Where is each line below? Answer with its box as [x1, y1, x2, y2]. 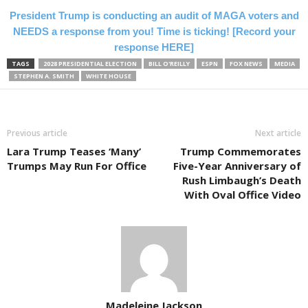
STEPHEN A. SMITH [14, 71, 74, 80]
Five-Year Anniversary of [173, 159, 301, 173]
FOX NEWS [230, 59, 263, 68]
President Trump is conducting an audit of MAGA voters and [9, 10, 299, 21]
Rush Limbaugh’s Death [182, 173, 301, 187]
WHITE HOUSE [86, 71, 131, 80]
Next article [255, 127, 301, 139]
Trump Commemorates [180, 144, 301, 158]
